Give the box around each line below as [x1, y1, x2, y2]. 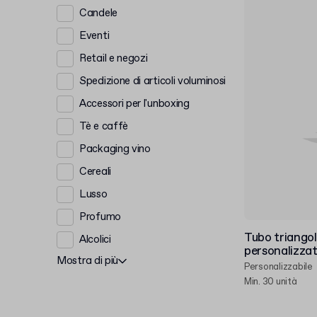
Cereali [79, 164, 111, 179]
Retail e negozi [79, 51, 148, 66]
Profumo [79, 209, 121, 224]
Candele [79, 6, 117, 21]
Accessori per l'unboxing [79, 96, 190, 111]
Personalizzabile [244, 261, 313, 273]
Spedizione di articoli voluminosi [79, 74, 226, 88]
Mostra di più [57, 254, 119, 268]
